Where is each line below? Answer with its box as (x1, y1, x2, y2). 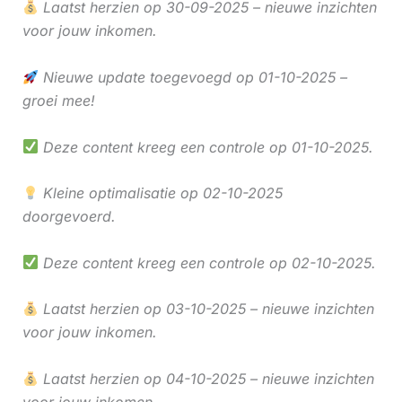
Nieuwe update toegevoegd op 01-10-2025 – (38, 67, 347, 86)
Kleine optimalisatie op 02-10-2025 (38, 184, 283, 203)
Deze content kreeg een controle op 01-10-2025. (38, 137, 373, 156)
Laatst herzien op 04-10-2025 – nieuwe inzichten (38, 369, 374, 388)
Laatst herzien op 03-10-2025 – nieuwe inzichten (38, 300, 374, 319)
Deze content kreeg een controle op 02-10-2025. (38, 253, 376, 272)
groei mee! (22, 91, 95, 109)
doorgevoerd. (22, 207, 116, 226)
